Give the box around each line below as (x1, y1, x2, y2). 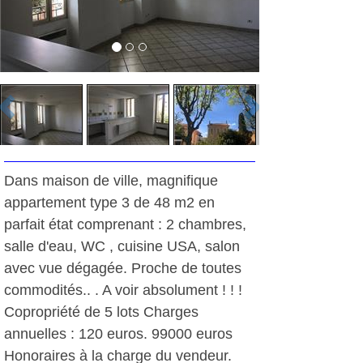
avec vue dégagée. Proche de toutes (4, 260, 241, 276)
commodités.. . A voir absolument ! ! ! (4, 282, 242, 298)
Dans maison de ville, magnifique (4, 173, 218, 189)
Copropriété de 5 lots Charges (4, 304, 199, 320)
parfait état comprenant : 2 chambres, (4, 216, 246, 233)
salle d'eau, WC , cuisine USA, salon (4, 238, 240, 254)
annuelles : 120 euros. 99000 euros (4, 326, 233, 342)
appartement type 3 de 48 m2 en (4, 194, 215, 211)
